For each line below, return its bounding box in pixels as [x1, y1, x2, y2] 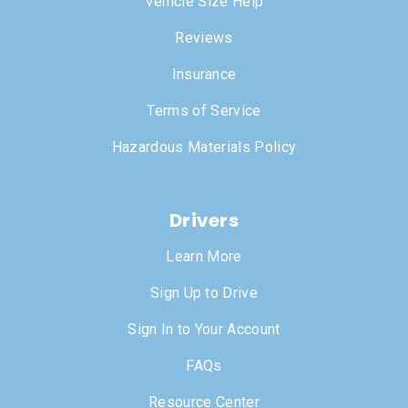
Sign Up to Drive [149, 284, 259, 302]
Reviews [175, 29, 233, 47]
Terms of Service [147, 102, 261, 120]
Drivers [168, 208, 240, 234]
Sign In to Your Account [127, 321, 280, 339]
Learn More [166, 248, 242, 266]
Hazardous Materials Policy [111, 138, 297, 157]
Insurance [171, 66, 237, 84]
